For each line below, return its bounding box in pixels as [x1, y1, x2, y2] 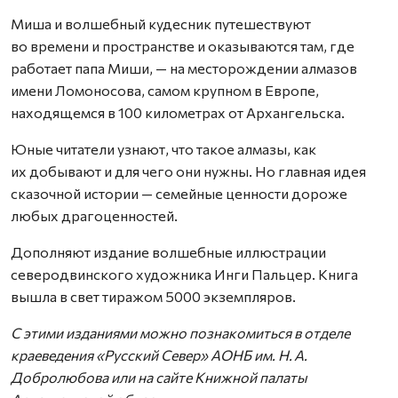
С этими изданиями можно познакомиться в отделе [11, 323, 350, 341]
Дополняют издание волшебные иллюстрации [11, 243, 326, 260]
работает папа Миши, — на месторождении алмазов [11, 59, 357, 76]
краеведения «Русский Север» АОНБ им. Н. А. [11, 346, 307, 363]
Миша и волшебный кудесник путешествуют [11, 14, 311, 32]
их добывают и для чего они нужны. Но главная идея [11, 162, 366, 179]
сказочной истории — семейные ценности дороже [11, 184, 347, 202]
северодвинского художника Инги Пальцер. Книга [11, 265, 358, 283]
